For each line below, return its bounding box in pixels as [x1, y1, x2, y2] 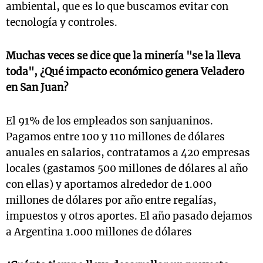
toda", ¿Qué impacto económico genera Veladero [6, 65, 244, 78]
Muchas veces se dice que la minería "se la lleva [6, 49, 241, 62]
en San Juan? [6, 80, 68, 94]
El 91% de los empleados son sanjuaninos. [6, 114, 213, 127]
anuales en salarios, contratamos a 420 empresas [6, 146, 250, 159]
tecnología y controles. [6, 15, 117, 29]
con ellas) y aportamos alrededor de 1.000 [6, 177, 212, 191]
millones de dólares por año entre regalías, [6, 193, 217, 207]
